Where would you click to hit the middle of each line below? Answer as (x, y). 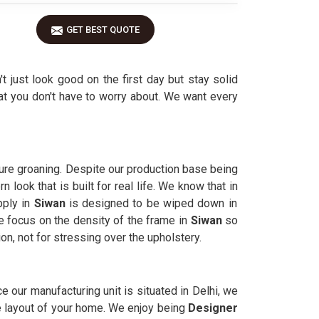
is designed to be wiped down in (153, 203)
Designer (213, 308)
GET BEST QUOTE (103, 30)
